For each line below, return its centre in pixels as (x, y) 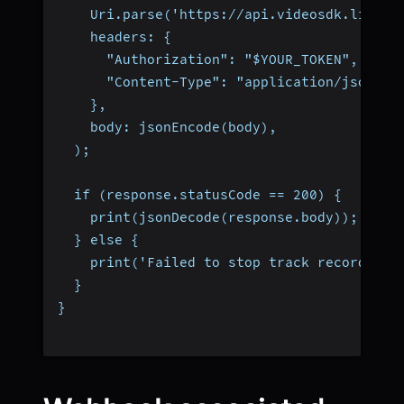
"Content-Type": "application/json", (224, 82)
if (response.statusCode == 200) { (200, 194)
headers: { (115, 37)
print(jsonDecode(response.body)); (208, 217)
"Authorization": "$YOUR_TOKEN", (208, 59)
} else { (98, 239)
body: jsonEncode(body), (167, 127)
